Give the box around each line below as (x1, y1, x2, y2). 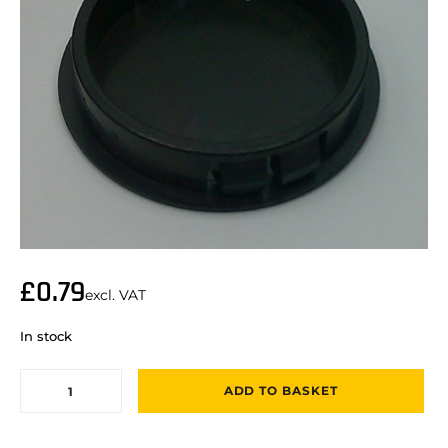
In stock (20, 327, 72, 344)
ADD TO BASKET (223, 383, 339, 399)
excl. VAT (85, 285, 146, 304)
